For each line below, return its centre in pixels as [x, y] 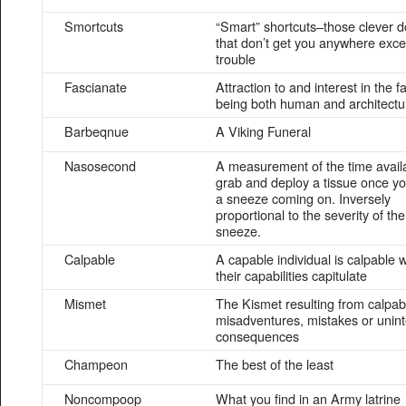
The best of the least [275, 364]
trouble [236, 58]
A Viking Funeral [263, 131]
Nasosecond [100, 165]
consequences [257, 336]
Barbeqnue [97, 131]
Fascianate [96, 87]
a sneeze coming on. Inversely [303, 198]
